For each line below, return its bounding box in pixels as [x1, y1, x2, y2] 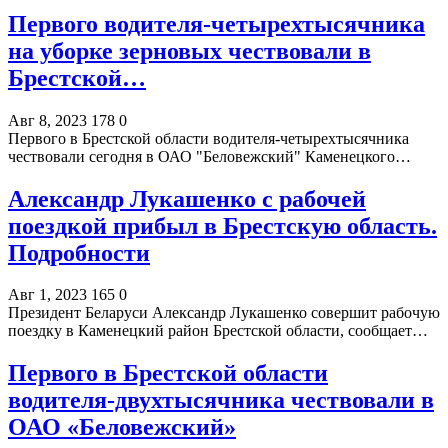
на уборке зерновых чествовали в [8, 37, 371, 64]
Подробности [8, 239, 150, 266]
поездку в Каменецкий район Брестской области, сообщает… [8, 322, 428, 340]
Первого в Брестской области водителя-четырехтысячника [8, 129, 409, 147]
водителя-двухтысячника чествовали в [8, 387, 434, 414]
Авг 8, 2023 [8, 111, 87, 129]
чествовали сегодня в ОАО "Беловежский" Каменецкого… [8, 147, 411, 165]
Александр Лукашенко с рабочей [8, 185, 366, 212]
